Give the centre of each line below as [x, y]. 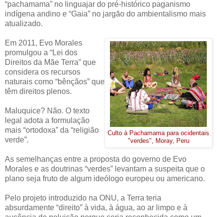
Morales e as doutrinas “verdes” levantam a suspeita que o [105, 169]
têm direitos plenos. [38, 92]
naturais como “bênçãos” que [55, 82]
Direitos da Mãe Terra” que [50, 62]
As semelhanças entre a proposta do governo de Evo [96, 159]
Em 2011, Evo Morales [44, 43]
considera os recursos [43, 72]
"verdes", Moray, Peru [158, 141]
